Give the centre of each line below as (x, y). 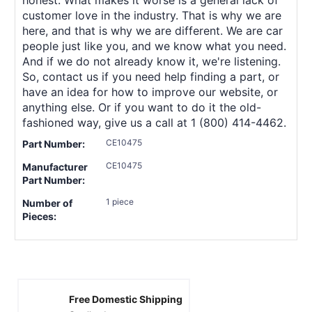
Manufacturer (55, 166)
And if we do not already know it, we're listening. (151, 61)
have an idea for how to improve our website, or (150, 92)
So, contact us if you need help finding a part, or (151, 76)
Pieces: (39, 216)
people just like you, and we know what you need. (154, 46)
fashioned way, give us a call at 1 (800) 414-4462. (154, 122)
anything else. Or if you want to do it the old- (142, 107)
